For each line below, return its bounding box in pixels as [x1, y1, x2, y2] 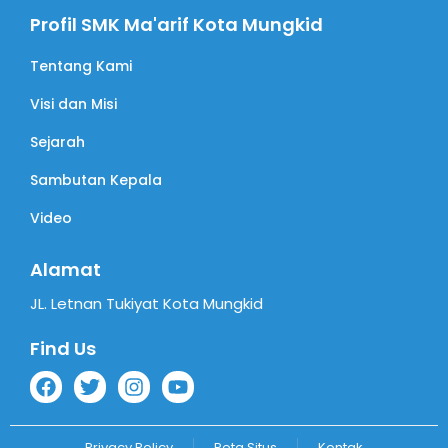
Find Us [30, 336, 96, 362]
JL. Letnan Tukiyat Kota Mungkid [30, 293, 263, 315]
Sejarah [30, 132, 85, 153]
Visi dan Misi [30, 94, 117, 115]
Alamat [30, 257, 101, 283]
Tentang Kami [30, 56, 132, 77]
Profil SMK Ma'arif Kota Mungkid [30, 12, 323, 38]
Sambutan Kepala [30, 170, 162, 191]
